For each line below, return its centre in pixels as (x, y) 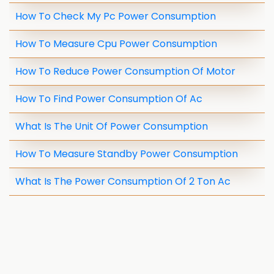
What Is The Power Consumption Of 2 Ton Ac (123, 181)
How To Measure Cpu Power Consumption (116, 44)
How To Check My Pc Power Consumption (116, 16)
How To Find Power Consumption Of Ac (109, 99)
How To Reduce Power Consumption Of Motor (125, 71)
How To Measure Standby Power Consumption (127, 154)
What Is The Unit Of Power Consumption (112, 126)
